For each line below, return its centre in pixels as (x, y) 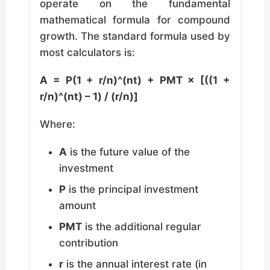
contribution (89, 243)
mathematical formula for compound (135, 20)
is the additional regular (142, 227)
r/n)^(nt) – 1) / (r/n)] (89, 96)
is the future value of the (128, 152)
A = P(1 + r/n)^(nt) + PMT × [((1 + (135, 80)
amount (77, 206)
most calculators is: (87, 52)
